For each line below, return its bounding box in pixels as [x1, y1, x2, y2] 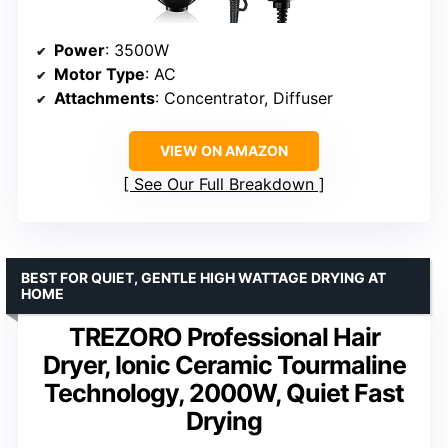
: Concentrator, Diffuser [155, 87, 333, 108]
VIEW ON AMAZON [160, 141, 288, 159]
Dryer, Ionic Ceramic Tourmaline [42, 349, 406, 380]
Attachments [54, 87, 155, 108]
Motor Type [54, 63, 145, 84]
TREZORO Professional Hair [68, 321, 380, 352]
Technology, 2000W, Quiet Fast [44, 377, 404, 408]
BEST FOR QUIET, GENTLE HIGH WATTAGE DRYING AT [21, 268, 386, 286]
